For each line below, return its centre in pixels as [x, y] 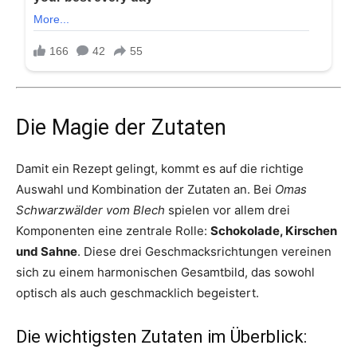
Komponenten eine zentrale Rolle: [113, 231]
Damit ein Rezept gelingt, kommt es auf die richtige [160, 169]
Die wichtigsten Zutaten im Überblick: [161, 337]
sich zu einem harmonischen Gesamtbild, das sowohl [165, 273]
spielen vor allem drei [228, 210]
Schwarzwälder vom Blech [90, 210]
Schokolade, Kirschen [274, 231]
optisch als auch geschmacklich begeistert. [137, 293]
